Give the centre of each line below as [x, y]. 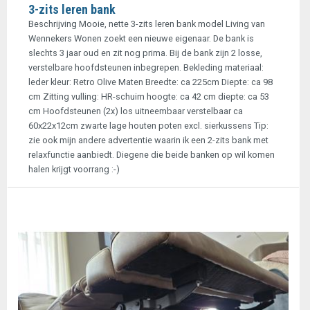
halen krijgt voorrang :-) [74, 169]
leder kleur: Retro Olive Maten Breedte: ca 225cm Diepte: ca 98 [151, 82]
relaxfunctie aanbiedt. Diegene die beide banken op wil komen [152, 155]
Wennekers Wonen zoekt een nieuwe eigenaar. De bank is [141, 38]
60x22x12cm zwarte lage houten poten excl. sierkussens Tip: [148, 126]
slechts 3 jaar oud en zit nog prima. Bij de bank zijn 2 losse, [145, 53]
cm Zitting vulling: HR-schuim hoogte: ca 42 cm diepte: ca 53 [149, 97]
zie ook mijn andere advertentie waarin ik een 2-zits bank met [148, 140]
